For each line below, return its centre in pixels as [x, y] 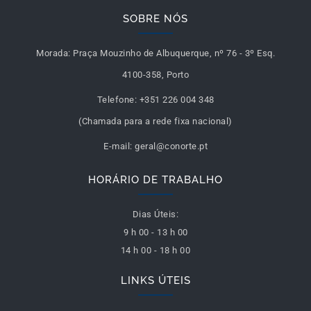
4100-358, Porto [155, 75]
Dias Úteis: [155, 215]
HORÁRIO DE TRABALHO [155, 180]
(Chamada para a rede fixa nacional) [155, 121]
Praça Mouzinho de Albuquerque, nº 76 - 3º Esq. [174, 53]
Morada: [53, 53]
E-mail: [118, 146]
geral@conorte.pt [171, 146]
